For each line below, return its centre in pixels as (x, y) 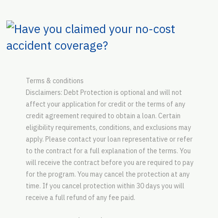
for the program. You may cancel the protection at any (108, 174)
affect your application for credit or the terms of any (105, 104)
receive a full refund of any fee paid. (80, 197)
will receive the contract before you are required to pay (109, 162)
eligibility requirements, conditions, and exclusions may (108, 127)
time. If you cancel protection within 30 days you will (105, 186)
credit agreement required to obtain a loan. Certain (103, 116)
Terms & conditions (54, 81)
